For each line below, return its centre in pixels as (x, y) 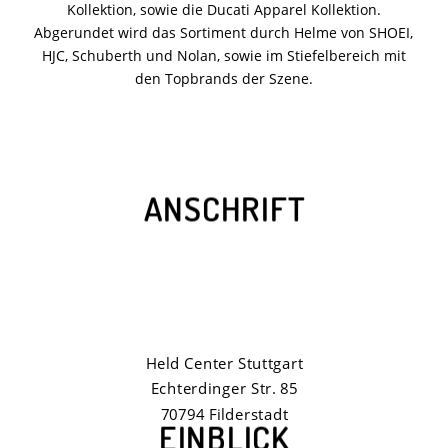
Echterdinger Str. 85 (224, 388)
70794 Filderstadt (224, 413)
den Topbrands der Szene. (223, 78)
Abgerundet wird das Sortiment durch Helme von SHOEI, (224, 32)
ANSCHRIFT (224, 207)
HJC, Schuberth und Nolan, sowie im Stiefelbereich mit (223, 55)
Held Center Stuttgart (224, 362)
